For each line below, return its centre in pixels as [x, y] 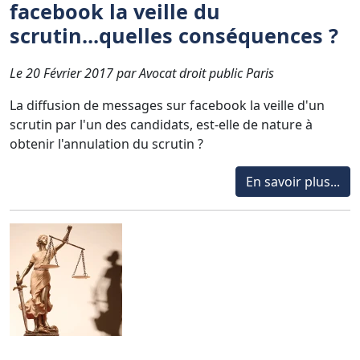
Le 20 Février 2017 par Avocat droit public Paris [142, 73]
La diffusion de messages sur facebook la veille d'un [167, 105]
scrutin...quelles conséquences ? [174, 35]
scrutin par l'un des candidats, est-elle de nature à [161, 124]
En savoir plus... [293, 181]
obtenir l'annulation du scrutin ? [106, 143]
